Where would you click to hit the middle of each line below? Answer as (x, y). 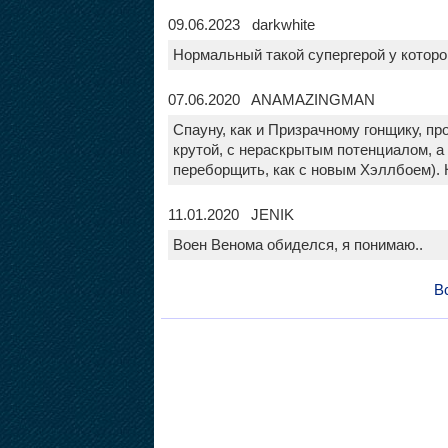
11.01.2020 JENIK (230, 214)
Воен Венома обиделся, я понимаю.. (297, 244)
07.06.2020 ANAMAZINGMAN (271, 99)
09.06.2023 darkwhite (241, 24)
